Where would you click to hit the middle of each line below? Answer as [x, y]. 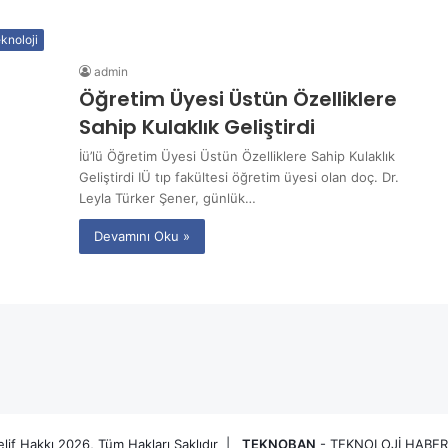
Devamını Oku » [142, 235]
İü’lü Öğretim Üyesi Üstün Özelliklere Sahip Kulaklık [237, 155]
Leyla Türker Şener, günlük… [167, 197]
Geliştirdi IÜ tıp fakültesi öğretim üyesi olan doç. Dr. [239, 176]
